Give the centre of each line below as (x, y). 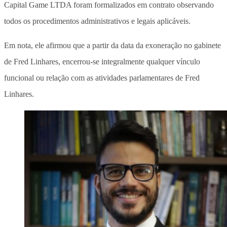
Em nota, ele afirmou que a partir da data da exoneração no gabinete (112, 45)
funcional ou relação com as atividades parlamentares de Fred (102, 78)
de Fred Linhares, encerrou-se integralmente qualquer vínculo (102, 61)
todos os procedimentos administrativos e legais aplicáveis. (97, 21)
